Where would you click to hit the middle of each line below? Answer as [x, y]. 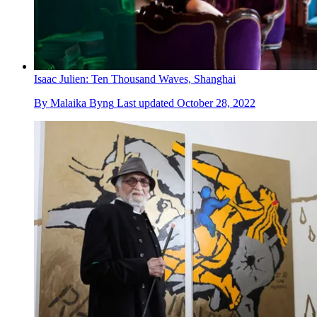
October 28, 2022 [216, 103]
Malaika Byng [82, 103]
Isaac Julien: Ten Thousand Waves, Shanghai [135, 79]
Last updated [147, 103]
